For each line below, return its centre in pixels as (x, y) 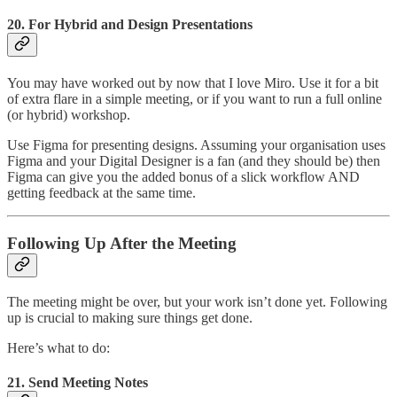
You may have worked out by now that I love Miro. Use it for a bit (193, 83)
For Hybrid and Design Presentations (140, 24)
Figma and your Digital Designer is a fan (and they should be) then (194, 161)
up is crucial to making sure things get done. (130, 317)
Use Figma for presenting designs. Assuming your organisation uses (196, 145)
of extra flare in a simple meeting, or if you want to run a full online (195, 99)
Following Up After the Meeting (122, 243)
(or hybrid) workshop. (69, 115)
